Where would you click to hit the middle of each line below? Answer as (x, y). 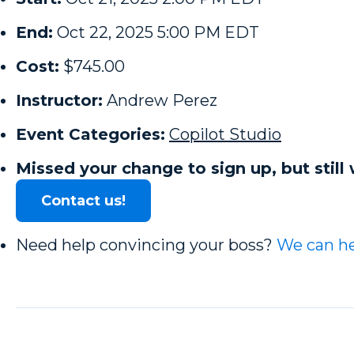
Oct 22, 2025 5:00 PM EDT (158, 32)
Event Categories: (90, 134)
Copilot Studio (225, 134)
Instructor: (59, 100)
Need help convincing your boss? (146, 245)
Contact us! (83, 201)
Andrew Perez (162, 100)
